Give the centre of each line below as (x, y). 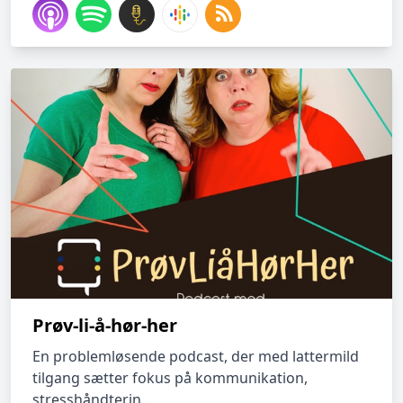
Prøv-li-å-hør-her (105, 325)
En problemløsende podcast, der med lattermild (196, 356)
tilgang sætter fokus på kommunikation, (170, 378)
